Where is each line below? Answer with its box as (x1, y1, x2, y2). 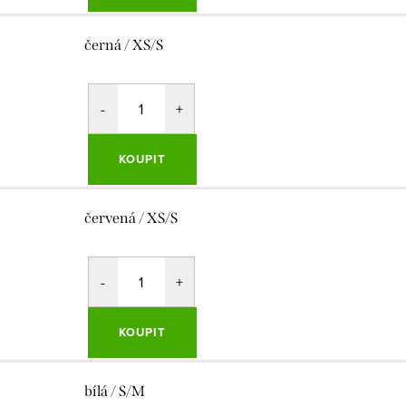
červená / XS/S (83, 209, 178, 227)
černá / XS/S (83, 36, 163, 54)
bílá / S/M (83, 382, 145, 401)
